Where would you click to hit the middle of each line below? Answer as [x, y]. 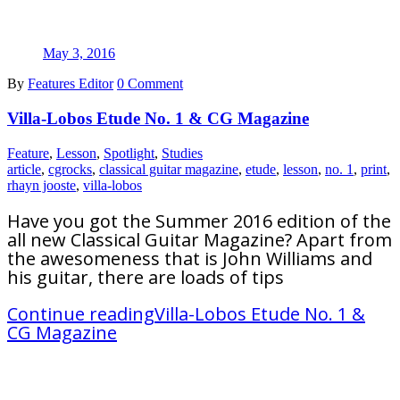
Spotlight [129, 153]
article [24, 169]
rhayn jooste [42, 185]
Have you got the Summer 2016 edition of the [199, 221]
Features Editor [71, 84]
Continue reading [81, 313]
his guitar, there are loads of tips [146, 277]
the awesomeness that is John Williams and [190, 258]
